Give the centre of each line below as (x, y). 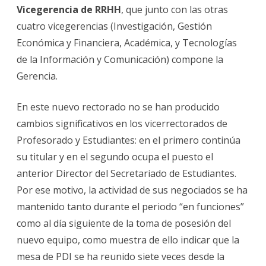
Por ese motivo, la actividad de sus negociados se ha (132, 190)
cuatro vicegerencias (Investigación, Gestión (114, 26)
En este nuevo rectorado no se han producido (118, 107)
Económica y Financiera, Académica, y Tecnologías (127, 42)
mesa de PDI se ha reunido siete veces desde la (121, 256)
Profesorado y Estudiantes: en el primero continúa (129, 140)
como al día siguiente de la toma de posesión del (124, 223)
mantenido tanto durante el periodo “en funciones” (130, 206)
